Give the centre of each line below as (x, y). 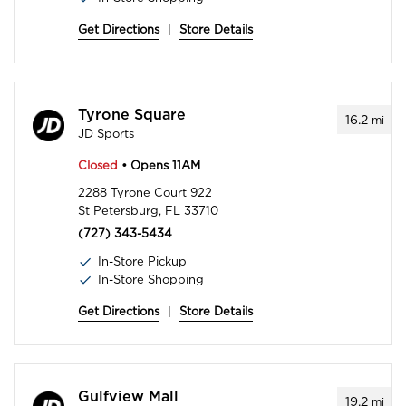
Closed (98, 166)
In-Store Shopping (151, 280)
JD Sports (106, 134)
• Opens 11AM (159, 166)
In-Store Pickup (142, 262)
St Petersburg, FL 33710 (148, 211)
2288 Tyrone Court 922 (145, 193)
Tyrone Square (132, 116)
